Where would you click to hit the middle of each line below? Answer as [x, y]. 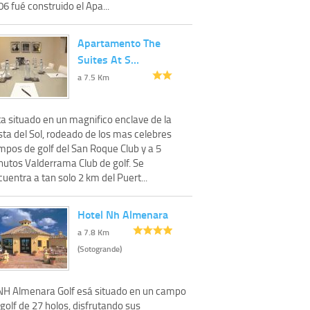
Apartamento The [119, 42]
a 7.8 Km [93, 232]
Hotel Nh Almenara [123, 214]
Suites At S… [108, 59]
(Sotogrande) [100, 248]
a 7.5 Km [93, 77]
